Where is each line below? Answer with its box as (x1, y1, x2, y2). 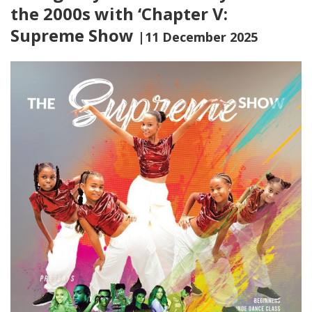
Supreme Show (10, 24, 138, 47)
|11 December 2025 (138, 29, 258, 45)
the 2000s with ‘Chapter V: (10, 2, 228, 25)
